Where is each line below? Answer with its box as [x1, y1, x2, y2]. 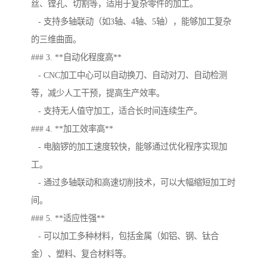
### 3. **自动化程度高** [31, 52, 122, 63]
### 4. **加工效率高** [31, 124, 113, 134]
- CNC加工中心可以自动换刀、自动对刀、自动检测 [31, 70, 227, 80]
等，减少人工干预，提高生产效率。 [31, 88, 164, 98]
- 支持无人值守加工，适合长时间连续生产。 [31, 106, 202, 116]
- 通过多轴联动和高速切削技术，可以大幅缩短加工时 [31, 178, 235, 188]
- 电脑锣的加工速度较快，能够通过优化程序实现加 [31, 142, 227, 152]
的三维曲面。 [31, 35, 81, 45]
